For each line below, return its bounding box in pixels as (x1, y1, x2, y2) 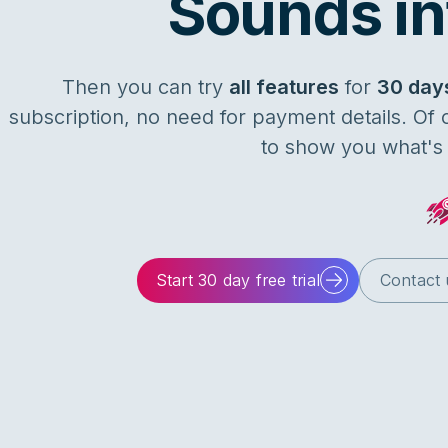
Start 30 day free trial (156, 270, 321, 291)
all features (229, 74, 339, 99)
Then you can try (62, 74, 229, 99)
